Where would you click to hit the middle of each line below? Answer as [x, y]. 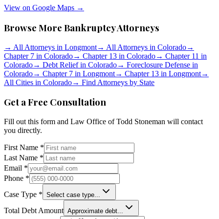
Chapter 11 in [185, 56]
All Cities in [23, 82]
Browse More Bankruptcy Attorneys [82, 28]
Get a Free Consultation [55, 102]
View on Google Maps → [44, 8]
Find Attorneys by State [117, 82]
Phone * [17, 178]
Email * [16, 168]
